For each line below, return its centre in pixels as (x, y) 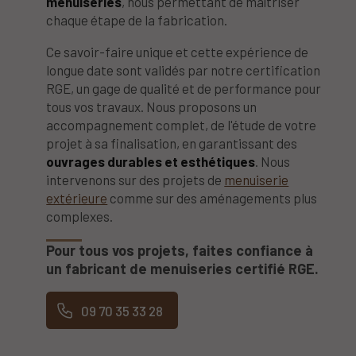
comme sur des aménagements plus (213, 197)
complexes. (80, 216)
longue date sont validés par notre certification (184, 70)
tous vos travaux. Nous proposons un (152, 106)
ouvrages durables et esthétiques (151, 161)
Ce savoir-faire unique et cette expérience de (178, 51)
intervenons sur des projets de (135, 179)
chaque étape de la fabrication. (137, 19)
